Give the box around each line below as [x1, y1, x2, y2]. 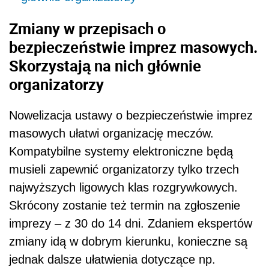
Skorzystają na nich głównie [9, 55, 201, 76]
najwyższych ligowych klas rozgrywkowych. [9, 181, 238, 195]
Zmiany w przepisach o [9, 17, 166, 38]
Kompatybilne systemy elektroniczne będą [9, 145, 233, 159]
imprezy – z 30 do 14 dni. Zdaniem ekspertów [9, 217, 252, 231]
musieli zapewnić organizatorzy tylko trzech [9, 163, 239, 177]
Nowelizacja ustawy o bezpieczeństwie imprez [9, 109, 253, 122]
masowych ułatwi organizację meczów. [9, 127, 214, 141]
